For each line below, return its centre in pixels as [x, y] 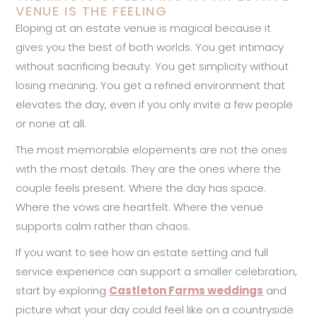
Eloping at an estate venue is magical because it [144, 28]
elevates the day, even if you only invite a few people [155, 104]
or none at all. [51, 123]
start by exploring [63, 290]
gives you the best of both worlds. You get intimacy [150, 47]
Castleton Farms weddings [186, 290]
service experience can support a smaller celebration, [157, 271]
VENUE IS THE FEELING [92, 11]
